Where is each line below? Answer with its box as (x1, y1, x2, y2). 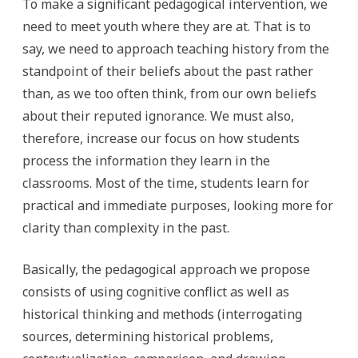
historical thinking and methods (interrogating (22, 305, 302, 323)
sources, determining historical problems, (22, 328, 273, 345)
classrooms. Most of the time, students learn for (22, 174, 309, 192)
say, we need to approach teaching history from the (22, 40, 329, 58)
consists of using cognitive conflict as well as (22, 283, 289, 300)
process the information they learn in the (22, 152, 270, 169)
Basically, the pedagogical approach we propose (22, 261, 310, 278)
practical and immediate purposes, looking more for (22, 197, 333, 214)
